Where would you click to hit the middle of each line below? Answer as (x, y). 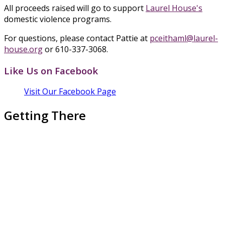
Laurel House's (174, 8)
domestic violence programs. (59, 19)
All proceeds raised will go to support (75, 8)
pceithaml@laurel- (184, 38)
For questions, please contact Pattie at (77, 38)
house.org (23, 49)
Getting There (45, 116)
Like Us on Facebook (51, 70)
